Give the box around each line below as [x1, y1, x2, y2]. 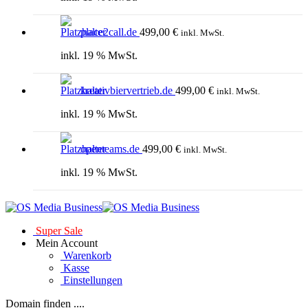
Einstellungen [60, 274, 122, 287]
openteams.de [80, 143, 140, 155]
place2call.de [80, 26, 137, 38]
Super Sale [33, 225, 82, 237]
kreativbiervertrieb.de [80, 85, 173, 97]
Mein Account [33, 237, 98, 250]
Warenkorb [60, 250, 111, 262]
